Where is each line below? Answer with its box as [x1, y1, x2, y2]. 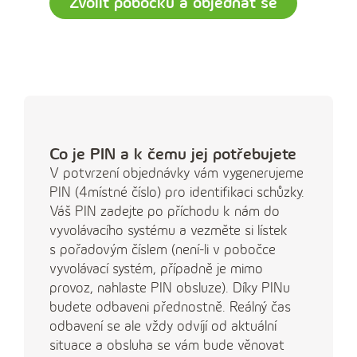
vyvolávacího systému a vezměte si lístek [49, 222, 288, 239]
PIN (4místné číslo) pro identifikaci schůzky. [49, 184, 304, 201]
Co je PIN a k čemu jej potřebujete [49, 144, 296, 164]
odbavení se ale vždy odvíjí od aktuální [49, 318, 277, 335]
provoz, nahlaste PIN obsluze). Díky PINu [49, 280, 290, 296]
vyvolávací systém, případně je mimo [49, 261, 263, 277]
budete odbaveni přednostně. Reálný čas [49, 299, 291, 316]
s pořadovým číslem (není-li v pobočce [49, 241, 276, 258]
